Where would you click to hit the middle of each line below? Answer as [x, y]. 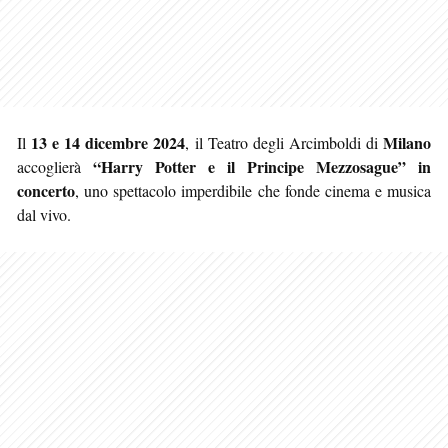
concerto [46, 190]
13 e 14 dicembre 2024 [108, 142]
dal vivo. [44, 214]
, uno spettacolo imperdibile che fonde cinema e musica [253, 190]
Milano [407, 142]
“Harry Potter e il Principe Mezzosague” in [262, 166]
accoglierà [55, 166]
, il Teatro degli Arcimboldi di [284, 142]
